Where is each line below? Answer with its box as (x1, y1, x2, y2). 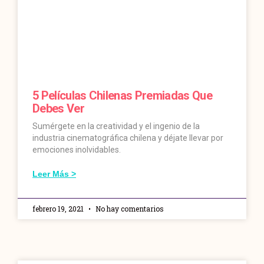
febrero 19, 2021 (32, 204, 85, 214)
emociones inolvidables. (32, 145, 121, 155)
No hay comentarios (94, 204, 164, 214)
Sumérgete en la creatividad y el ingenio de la (32, 121, 200, 131)
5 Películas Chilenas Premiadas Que (32, 88, 212, 103)
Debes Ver (32, 101, 84, 116)
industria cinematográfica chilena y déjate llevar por (32, 133, 223, 143)
